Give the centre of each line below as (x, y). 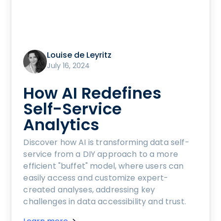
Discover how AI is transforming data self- (106, 142)
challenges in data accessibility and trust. (105, 201)
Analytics (61, 124)
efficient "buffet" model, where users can (104, 166)
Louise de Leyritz (79, 55)
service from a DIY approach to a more (101, 154)
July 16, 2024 (69, 65)
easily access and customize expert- (96, 178)
